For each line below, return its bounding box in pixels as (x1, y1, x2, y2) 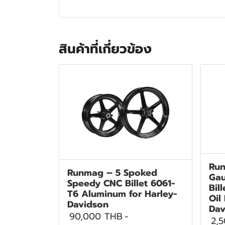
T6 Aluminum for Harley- (67, 186, 177, 201)
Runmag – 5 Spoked (67, 165, 157, 180)
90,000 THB (69, 209, 123, 223)
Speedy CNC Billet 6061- (67, 176, 175, 190)
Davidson (67, 197, 108, 211)
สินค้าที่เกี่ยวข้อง (59, 39, 152, 59)
